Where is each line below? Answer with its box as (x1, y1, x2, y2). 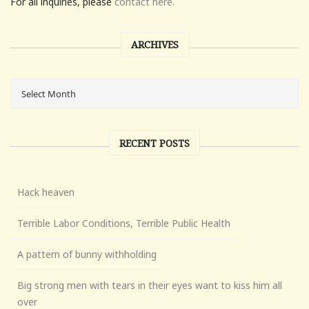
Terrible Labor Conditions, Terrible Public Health (17, 217, 230, 230)
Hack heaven (17, 186, 74, 199)
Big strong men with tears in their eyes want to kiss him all (17, 279, 282, 292)
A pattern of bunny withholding (17, 248, 157, 261)
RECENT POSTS (119, 137, 190, 150)
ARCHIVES (130, 38, 179, 52)
